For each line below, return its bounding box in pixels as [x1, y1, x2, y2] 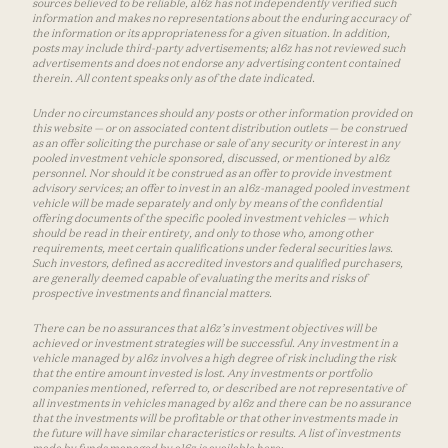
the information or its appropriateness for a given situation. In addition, [32, 25, 390, 40]
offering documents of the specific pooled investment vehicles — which [32, 210, 389, 225]
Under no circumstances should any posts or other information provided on [32, 105, 413, 120]
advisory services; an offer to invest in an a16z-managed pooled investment [32, 180, 409, 195]
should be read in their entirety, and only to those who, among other [32, 225, 373, 240]
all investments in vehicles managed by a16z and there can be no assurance [32, 395, 411, 410]
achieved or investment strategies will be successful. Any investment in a [32, 335, 398, 350]
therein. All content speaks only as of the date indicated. [32, 70, 315, 85]
